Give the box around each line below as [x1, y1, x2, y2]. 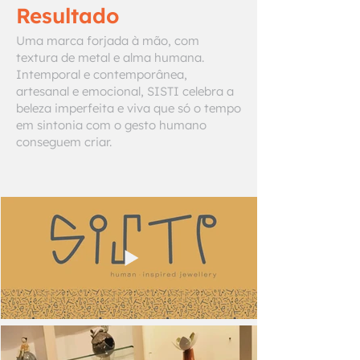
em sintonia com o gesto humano [16, 117, 207, 133]
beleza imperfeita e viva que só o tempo [16, 100, 241, 116]
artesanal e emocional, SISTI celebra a [16, 84, 234, 99]
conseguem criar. [16, 134, 112, 149]
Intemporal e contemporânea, [16, 67, 187, 82]
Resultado [16, 2, 119, 29]
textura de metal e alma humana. [16, 50, 204, 65]
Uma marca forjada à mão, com [16, 33, 199, 48]
